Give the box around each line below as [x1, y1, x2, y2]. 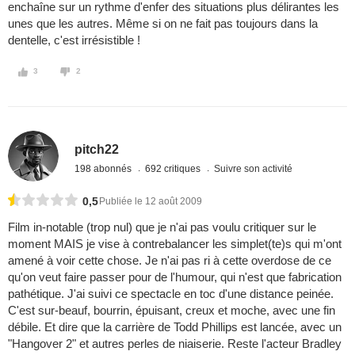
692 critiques [145, 162, 204, 174]
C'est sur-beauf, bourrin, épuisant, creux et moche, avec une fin [8, 303, 335, 318]
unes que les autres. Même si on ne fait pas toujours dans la [8, 17, 318, 31]
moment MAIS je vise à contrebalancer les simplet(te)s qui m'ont [8, 237, 342, 251]
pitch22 [74, 142, 120, 156]
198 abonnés [74, 162, 135, 174]
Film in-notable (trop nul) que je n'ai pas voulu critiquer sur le [8, 220, 316, 235]
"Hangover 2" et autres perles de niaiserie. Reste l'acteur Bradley [8, 337, 342, 351]
